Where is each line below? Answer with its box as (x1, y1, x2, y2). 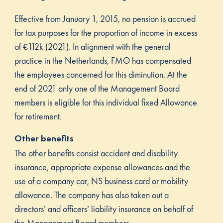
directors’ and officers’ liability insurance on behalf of (14, 203, 193, 215)
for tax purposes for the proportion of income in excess (14, 27, 197, 39)
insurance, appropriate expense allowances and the (14, 161, 190, 173)
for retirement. (14, 111, 62, 122)
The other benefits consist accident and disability (14, 147, 178, 159)
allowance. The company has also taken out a (14, 189, 169, 201)
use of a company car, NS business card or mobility (14, 175, 188, 187)
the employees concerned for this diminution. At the (14, 69, 187, 81)
